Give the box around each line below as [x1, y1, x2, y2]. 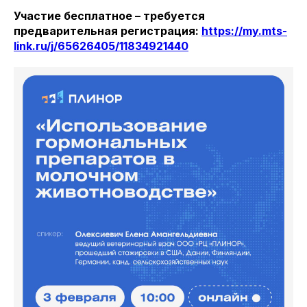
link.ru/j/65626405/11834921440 [14, 39, 188, 53]
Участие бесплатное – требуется [14, 9, 205, 23]
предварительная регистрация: [14, 24, 201, 38]
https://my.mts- [201, 24, 287, 38]
